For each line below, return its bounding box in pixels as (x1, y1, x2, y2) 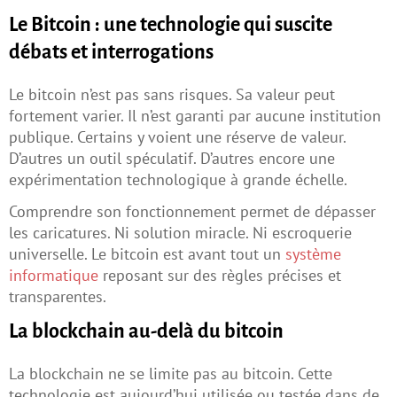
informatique (9, 265, 98, 286)
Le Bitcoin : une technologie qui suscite (9, 14, 332, 36)
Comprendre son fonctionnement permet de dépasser (9, 201, 376, 222)
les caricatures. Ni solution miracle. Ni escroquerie (9, 222, 352, 244)
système (285, 244, 341, 265)
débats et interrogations (9, 42, 214, 64)
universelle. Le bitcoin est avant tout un (9, 244, 285, 265)
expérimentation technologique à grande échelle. (9, 169, 347, 191)
